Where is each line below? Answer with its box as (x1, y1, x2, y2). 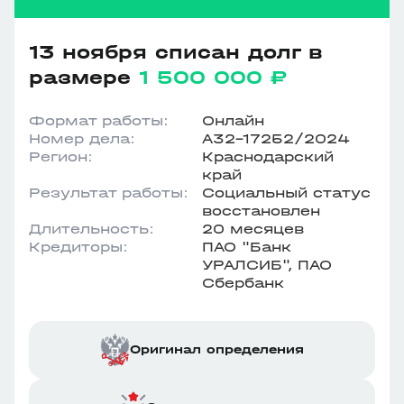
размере (29, 66, 139, 89)
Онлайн (202, 112, 264, 129)
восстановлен (202, 202, 320, 219)
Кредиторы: (29, 238, 128, 255)
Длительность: (29, 220, 154, 237)
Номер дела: (29, 130, 135, 147)
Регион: (29, 148, 93, 165)
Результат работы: (29, 184, 188, 201)
